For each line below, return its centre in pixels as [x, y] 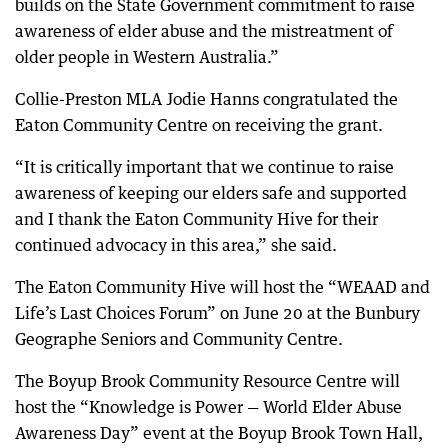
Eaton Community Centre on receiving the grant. [199, 124]
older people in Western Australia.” [147, 56]
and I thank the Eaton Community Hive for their [196, 218]
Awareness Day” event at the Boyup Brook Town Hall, [219, 432]
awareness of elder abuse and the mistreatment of [204, 30]
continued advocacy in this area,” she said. [176, 244]
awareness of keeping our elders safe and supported [211, 192]
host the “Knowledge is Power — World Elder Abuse [208, 406]
